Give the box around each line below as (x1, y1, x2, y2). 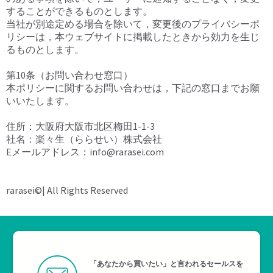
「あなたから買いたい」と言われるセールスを (90, 259, 244, 269)
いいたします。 (6, 94, 74, 107)
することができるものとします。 (6, 5, 152, 18)
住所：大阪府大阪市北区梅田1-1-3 (6, 120, 155, 133)
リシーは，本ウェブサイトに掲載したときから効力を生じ (6, 30, 260, 43)
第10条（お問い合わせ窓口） (6, 69, 133, 82)
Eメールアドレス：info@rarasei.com (6, 146, 164, 158)
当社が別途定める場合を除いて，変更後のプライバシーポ (6, 18, 260, 30)
